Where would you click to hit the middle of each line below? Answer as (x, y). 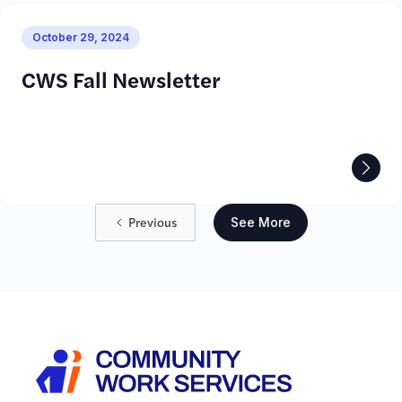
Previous (152, 222)
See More (260, 222)
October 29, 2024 (81, 37)
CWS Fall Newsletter (121, 79)
